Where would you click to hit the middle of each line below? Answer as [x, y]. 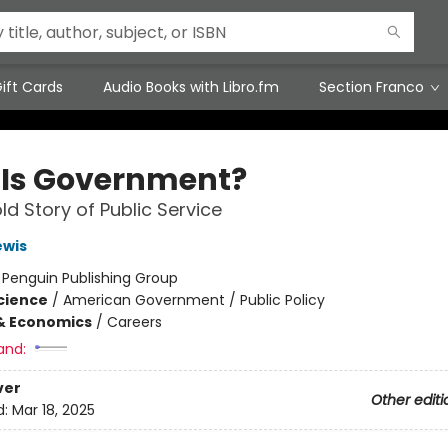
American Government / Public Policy [193, 300]
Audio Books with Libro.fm [191, 87]
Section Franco [371, 87]
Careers [134, 322]
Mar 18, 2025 [53, 410]
